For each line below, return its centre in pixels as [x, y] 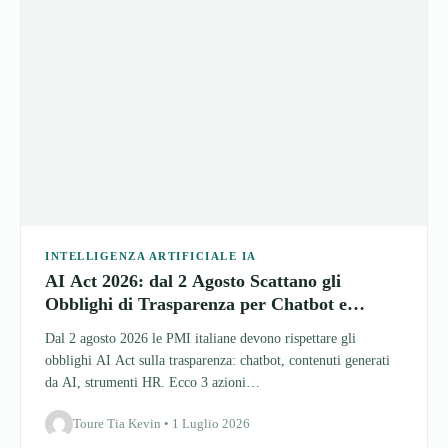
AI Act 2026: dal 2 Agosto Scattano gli [193, 194]
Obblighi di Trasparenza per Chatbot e [196, 217]
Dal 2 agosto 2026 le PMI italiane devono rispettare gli [200, 252]
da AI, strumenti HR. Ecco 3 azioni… [152, 296]
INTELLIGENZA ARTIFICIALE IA [151, 169]
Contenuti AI [96, 240]
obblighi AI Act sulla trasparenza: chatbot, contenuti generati [217, 274]
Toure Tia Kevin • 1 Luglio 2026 [161, 337]
